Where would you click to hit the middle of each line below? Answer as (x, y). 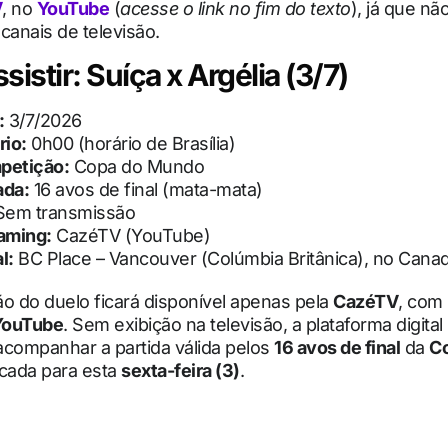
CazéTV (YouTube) (130, 236)
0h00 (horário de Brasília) (130, 144)
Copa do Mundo (136, 167)
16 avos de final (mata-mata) (146, 190)
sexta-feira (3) (180, 371)
